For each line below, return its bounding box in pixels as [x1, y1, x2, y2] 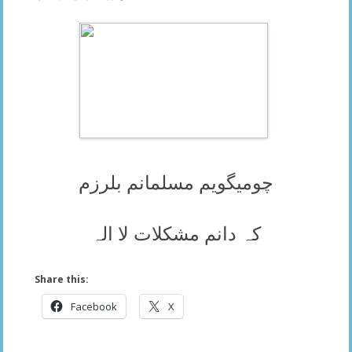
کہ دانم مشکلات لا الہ [91, 223, 261, 244]
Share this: [35, 272, 89, 286]
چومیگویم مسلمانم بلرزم [79, 172, 273, 193]
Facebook [71, 299, 117, 313]
